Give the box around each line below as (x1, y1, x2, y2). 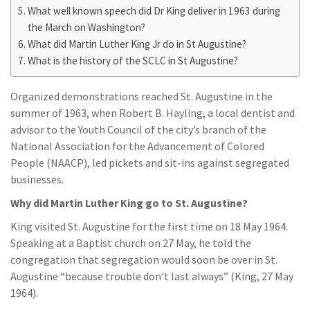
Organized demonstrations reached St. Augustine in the (10, 89, 273, 103)
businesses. (10, 172, 64, 186)
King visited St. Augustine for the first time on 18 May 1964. (10, 219, 288, 233)
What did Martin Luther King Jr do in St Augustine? (28, 37, 247, 51)
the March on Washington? (28, 21, 146, 34)
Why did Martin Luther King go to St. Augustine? (10, 196, 248, 210)
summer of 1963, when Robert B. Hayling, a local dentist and (10, 106, 295, 120)
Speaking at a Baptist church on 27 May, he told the (10, 236, 251, 250)
